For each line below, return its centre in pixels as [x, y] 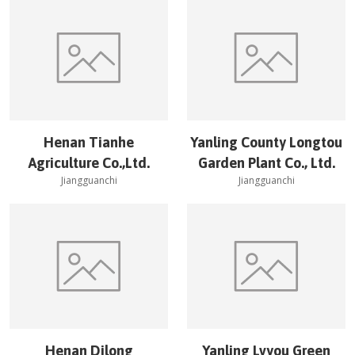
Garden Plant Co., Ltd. [266, 163]
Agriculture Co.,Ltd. [89, 163]
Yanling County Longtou [266, 142]
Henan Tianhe [89, 142]
